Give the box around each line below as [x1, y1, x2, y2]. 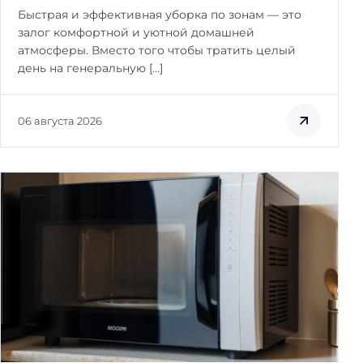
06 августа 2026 [18, 113, 102, 127]
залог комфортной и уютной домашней [18, 24, 254, 40]
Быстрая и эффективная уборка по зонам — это [18, 6, 301, 22]
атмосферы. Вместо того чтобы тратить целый [18, 42, 296, 58]
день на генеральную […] [18, 60, 163, 75]
